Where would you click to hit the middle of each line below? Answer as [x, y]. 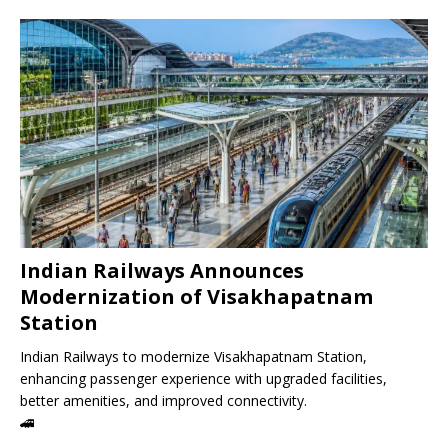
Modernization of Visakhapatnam [196, 297]
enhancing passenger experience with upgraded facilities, [203, 379]
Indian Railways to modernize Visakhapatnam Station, [193, 357]
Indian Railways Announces [162, 271]
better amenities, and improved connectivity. [163, 401]
